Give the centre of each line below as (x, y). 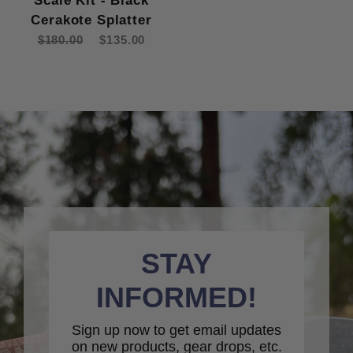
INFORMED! (176, 298)
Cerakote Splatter (91, 20)
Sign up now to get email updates (176, 331)
